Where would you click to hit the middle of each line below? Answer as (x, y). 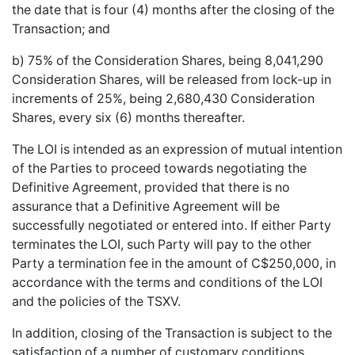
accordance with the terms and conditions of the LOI (167, 282)
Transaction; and (61, 29)
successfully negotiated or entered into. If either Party (172, 225)
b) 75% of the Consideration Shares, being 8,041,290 (168, 60)
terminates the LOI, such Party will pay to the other (162, 244)
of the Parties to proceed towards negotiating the (159, 168)
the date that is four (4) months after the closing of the (173, 10)
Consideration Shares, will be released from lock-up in (172, 79)
